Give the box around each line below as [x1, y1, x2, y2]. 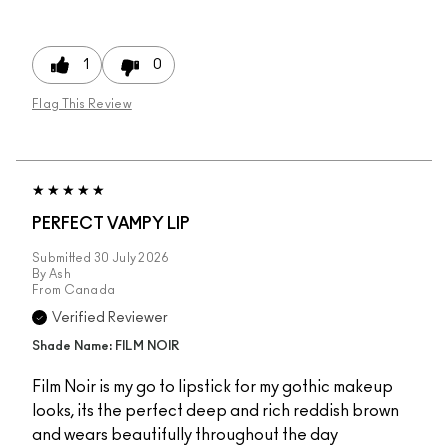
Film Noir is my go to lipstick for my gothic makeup [32, 379, 393, 396]
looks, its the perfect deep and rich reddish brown [32, 403, 399, 420]
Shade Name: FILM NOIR [32, 340, 180, 354]
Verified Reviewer [52, 311, 168, 326]
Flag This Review [32, 98, 132, 111]
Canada [63, 284, 116, 297]
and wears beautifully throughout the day [32, 427, 338, 444]
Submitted [32, 252, 94, 265]
